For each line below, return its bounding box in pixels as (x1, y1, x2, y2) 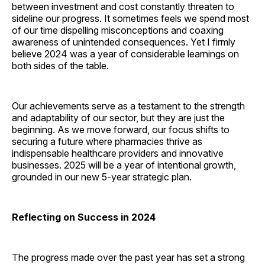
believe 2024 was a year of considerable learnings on (12, 48, 239, 60)
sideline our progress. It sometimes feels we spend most (12, 12, 249, 25)
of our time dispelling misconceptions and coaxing (12, 24, 224, 37)
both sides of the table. (12, 60, 109, 72)
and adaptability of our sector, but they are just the (12, 112, 225, 124)
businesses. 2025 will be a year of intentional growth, (12, 159, 236, 172)
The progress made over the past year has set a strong (12, 251, 245, 264)
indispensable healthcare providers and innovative (12, 147, 224, 160)
